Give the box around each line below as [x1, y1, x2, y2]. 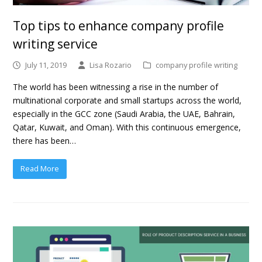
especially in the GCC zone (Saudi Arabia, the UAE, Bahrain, [13, 108, 236, 119]
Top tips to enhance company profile [13, 17, 225, 34]
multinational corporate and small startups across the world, [13, 94, 242, 106]
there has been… [13, 135, 77, 146]
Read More [20, 163, 60, 174]
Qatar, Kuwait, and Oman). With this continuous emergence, [13, 121, 242, 133]
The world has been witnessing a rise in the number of [13, 81, 219, 92]
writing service [13, 35, 98, 52]
